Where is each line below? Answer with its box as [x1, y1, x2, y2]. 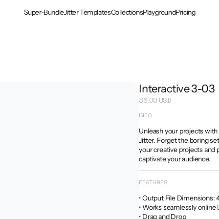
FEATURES [139, 178, 168, 186]
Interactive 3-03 [139, 82, 215, 95]
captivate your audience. [139, 154, 211, 163]
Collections [110, 7, 143, 17]
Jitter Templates [64, 7, 111, 17]
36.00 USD [139, 96, 172, 105]
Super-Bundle [23, 7, 64, 17]
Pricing [175, 7, 196, 17]
